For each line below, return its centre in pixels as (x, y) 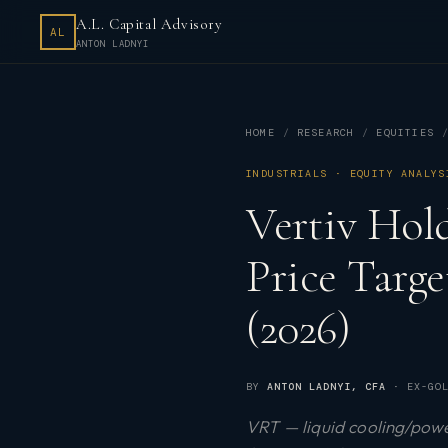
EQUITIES (405, 132)
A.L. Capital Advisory (149, 23)
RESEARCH (325, 132)
